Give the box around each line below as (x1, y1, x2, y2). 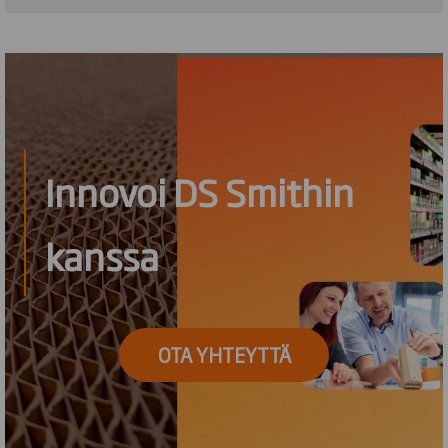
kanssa (45, 227, 160, 282)
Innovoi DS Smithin (45, 163, 355, 218)
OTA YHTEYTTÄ (157, 341, 291, 370)
